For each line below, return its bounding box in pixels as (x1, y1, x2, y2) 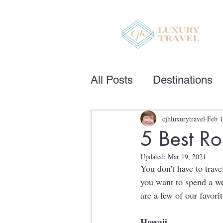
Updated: (140, 152, 168, 161)
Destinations (153, 73, 213, 86)
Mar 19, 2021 (168, 152, 206, 161)
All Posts (91, 73, 133, 86)
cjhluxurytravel (162, 113, 205, 123)
